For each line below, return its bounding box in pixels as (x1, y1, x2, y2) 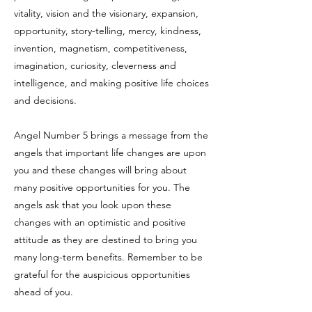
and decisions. (14, 94, 77, 107)
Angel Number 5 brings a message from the (14, 129, 208, 141)
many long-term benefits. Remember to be (14, 251, 203, 263)
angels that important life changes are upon (14, 146, 206, 159)
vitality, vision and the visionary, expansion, (14, 7, 198, 19)
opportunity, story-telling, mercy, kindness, (14, 24, 201, 37)
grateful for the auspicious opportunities (14, 268, 190, 281)
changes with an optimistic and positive (14, 216, 186, 228)
